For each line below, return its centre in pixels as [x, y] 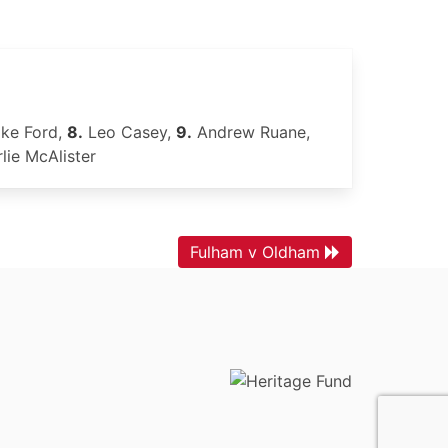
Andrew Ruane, [251, 132]
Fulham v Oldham [255, 252]
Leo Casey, [129, 132]
